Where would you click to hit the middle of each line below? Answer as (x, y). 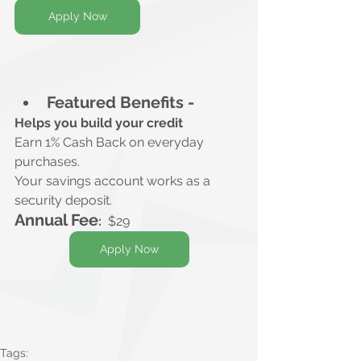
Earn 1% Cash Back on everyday (111, 143)
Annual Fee (56, 220)
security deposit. (63, 201)
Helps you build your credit (99, 123)
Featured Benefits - (120, 103)
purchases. (47, 162)
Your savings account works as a (114, 181)
